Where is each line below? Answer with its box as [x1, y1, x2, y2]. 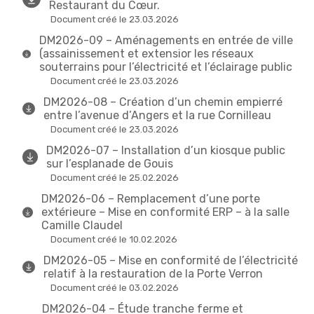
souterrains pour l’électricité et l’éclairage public [39, 60, 292, 74]
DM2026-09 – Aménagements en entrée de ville [39, 34, 293, 48]
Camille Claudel [41, 219, 123, 233]
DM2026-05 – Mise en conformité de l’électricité [43, 254, 298, 268]
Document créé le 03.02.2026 [50, 282, 179, 294]
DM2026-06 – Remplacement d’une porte [41, 192, 261, 206]
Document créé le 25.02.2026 [50, 172, 179, 184]
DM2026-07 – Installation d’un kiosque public [46, 144, 286, 158]
